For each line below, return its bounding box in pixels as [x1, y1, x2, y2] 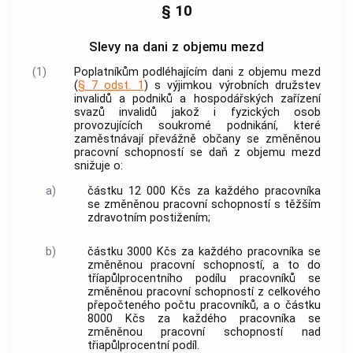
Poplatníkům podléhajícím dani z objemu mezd [73, 65, 321, 79]
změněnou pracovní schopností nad [87, 325, 321, 339]
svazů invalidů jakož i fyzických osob [73, 105, 321, 119]
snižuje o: [73, 158, 123, 173]
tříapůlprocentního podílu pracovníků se [87, 271, 321, 285]
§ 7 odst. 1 [77, 78, 144, 92]
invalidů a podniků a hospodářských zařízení [73, 91, 321, 106]
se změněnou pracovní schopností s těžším [87, 198, 321, 212]
